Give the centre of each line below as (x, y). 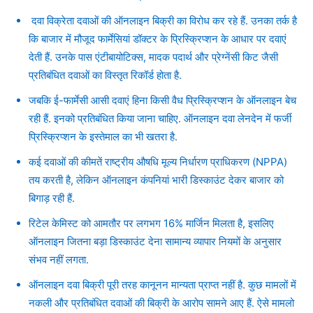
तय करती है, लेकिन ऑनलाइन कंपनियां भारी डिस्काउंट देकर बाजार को (156, 180)
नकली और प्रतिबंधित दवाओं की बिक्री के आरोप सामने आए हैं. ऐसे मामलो (161, 303)
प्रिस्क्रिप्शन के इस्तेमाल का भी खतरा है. (103, 136)
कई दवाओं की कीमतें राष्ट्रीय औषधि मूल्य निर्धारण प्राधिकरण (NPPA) (158, 161)
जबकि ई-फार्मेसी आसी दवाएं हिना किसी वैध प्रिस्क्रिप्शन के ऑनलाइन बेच (162, 100)
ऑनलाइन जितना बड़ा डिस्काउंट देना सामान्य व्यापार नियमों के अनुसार (155, 241)
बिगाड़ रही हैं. (52, 198)
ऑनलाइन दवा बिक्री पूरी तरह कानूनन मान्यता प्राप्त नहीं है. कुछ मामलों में (162, 284)
